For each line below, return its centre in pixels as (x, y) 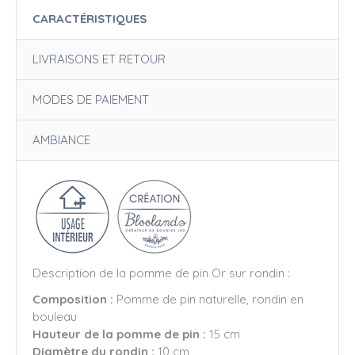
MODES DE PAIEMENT (91, 99)
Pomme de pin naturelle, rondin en (210, 300)
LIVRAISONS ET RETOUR (99, 59)
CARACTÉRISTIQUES (90, 18)
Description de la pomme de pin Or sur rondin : (161, 273)
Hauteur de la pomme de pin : (119, 334)
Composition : (74, 300)
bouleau (56, 317)
